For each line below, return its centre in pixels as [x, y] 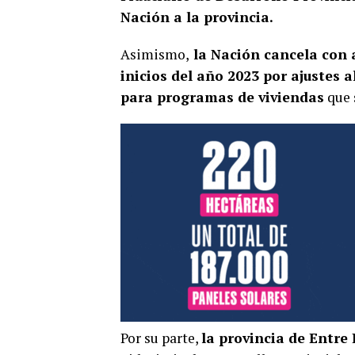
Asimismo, [155, 54]
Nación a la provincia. [197, 17]
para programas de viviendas [222, 97]
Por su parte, [161, 338]
